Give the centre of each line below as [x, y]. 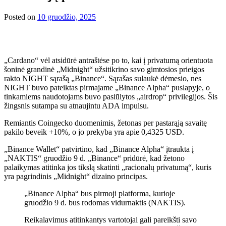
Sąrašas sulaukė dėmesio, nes [155, 78]
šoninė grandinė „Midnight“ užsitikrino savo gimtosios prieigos [104, 69]
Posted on [21, 17]
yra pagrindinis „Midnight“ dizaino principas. [76, 176]
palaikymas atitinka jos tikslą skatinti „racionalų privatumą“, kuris [108, 167]
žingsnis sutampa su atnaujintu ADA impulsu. [76, 105]
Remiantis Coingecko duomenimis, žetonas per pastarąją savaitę [105, 123]
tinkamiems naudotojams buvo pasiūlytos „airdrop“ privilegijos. [106, 96]
